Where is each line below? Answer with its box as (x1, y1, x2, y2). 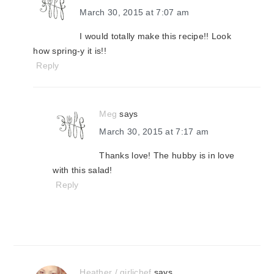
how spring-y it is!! (33, 46, 106, 56)
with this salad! (53, 165, 113, 175)
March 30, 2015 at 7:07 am (80, 7, 190, 17)
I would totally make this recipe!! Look (80, 31, 231, 41)
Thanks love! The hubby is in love (99, 150, 235, 160)
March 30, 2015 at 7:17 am (99, 127, 209, 136)
